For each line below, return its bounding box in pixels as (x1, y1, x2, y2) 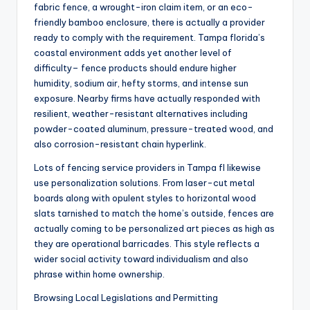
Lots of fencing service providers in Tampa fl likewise (34, 162, 261, 174)
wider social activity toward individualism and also (34, 253, 248, 265)
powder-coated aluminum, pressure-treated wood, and (34, 123, 273, 135)
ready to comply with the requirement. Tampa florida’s (34, 32, 265, 44)
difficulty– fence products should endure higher (34, 62, 237, 74)
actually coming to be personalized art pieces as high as (34, 223, 275, 235)
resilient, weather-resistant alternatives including (34, 108, 248, 120)
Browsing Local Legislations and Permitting (34, 292, 218, 304)
